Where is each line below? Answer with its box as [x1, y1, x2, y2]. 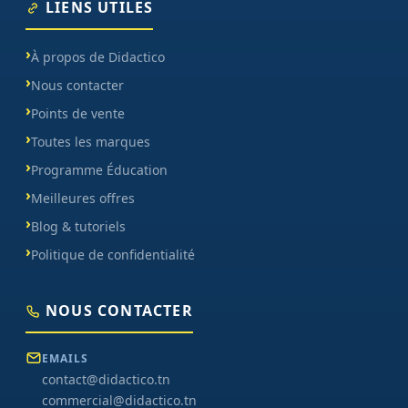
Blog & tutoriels [31, 218, 126, 236]
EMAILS [42, 351, 88, 367]
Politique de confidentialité [31, 246, 195, 264]
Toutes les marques [31, 133, 150, 151]
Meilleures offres [31, 189, 135, 208]
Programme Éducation [31, 161, 168, 179]
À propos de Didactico [31, 48, 165, 66]
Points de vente [31, 105, 125, 123]
